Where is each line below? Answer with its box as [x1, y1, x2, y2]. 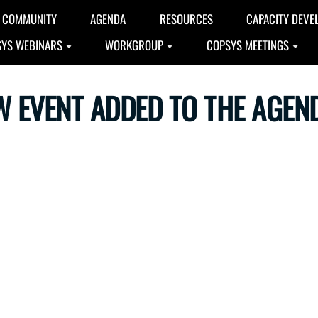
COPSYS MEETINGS [206, 36, 289, 54]
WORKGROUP [105, 36, 164, 54]
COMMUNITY [1, 10, 57, 28]
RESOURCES [159, 10, 213, 28]
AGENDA [90, 10, 126, 28]
